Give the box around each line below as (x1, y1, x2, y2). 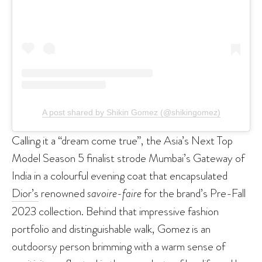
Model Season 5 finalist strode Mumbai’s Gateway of (12, 149, 244, 166)
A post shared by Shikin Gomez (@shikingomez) (42, 107, 220, 117)
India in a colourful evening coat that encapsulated (12, 167, 227, 184)
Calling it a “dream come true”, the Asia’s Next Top (12, 132, 233, 149)
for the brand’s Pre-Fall (142, 184, 246, 201)
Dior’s (12, 184, 39, 201)
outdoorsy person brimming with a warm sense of (12, 237, 225, 254)
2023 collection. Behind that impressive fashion (12, 202, 219, 219)
